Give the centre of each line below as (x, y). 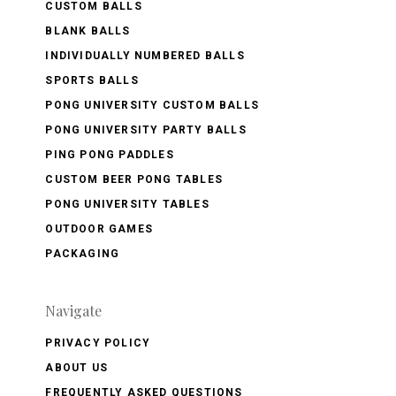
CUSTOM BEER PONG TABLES (134, 179)
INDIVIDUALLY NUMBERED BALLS (145, 55)
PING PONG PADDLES (110, 154)
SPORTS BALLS (92, 80)
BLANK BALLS (88, 30)
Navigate (74, 310)
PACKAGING (83, 253)
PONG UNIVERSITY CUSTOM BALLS (152, 105)
